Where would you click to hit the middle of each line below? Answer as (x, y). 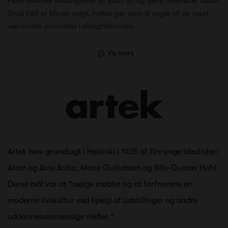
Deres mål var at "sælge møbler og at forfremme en (100, 184)
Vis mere (120, 53)
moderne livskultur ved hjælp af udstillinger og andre (103, 200)
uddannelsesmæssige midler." (61, 217)
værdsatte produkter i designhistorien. (71, 26)
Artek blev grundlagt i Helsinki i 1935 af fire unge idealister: (113, 151)
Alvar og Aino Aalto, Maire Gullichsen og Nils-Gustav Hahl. (113, 168)
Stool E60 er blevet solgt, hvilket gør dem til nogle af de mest (108, 13)
